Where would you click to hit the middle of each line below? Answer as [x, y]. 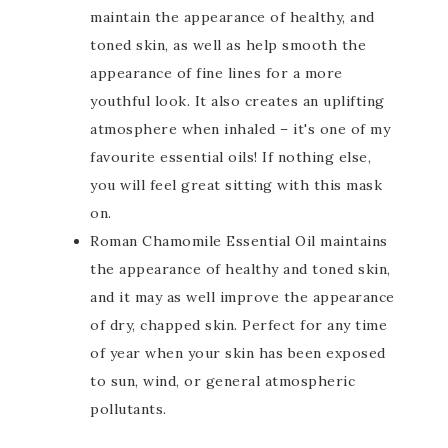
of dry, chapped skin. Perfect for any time [238, 325]
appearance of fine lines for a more [216, 73]
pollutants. [128, 409]
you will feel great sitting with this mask [236, 185]
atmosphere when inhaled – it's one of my [240, 129]
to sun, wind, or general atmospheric [222, 381]
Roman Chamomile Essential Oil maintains [239, 241]
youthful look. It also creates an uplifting [237, 101]
